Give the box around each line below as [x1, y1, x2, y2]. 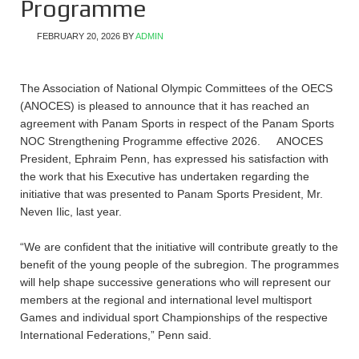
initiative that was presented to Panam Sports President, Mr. [20, 188, 323, 200]
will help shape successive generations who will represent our [20, 276, 331, 288]
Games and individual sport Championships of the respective [20, 311, 328, 324]
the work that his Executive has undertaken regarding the [20, 170, 309, 183]
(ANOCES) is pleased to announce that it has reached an [20, 99, 309, 112]
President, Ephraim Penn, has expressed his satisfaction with [20, 152, 329, 165]
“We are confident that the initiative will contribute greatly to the [20, 240, 338, 253]
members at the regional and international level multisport [20, 293, 312, 306]
